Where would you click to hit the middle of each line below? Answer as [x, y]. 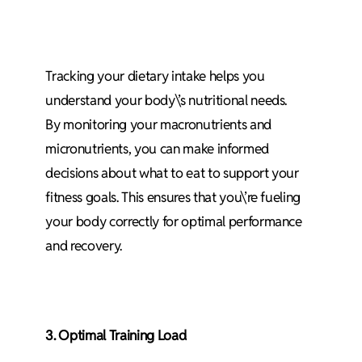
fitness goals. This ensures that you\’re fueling [173, 197]
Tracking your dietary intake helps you [155, 76]
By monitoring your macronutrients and [158, 124]
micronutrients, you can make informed [157, 148]
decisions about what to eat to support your [172, 173]
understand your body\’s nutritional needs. [166, 100]
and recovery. [84, 245]
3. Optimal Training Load [116, 335]
